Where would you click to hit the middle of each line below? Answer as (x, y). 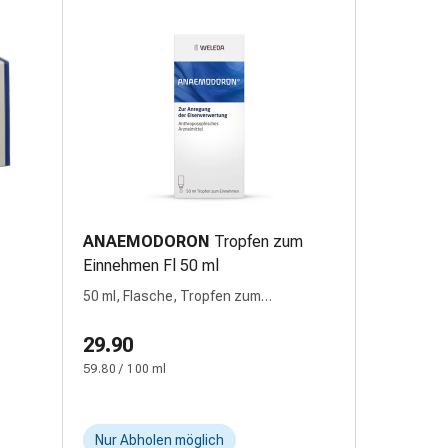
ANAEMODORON (146, 241)
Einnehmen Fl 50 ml (151, 265)
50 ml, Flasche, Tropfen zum (172, 296)
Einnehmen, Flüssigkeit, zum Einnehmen (209, 317)
